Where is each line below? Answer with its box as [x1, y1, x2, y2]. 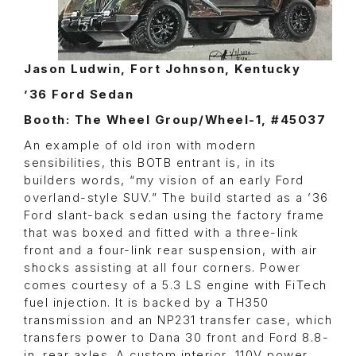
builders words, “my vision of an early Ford [24, 173, 304, 188]
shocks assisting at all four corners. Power [24, 261, 301, 276]
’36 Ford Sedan [24, 87, 133, 103]
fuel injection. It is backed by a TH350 [24, 296, 269, 311]
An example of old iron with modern [24, 138, 256, 153]
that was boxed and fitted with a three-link [24, 226, 300, 241]
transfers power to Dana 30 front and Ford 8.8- [24, 331, 329, 346]
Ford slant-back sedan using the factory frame [24, 208, 325, 223]
